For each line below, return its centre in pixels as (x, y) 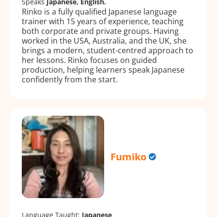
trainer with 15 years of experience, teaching (103, 21)
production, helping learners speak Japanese (103, 70)
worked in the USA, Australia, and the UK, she (104, 40)
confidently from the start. (70, 79)
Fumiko (129, 157)
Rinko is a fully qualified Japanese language (99, 11)
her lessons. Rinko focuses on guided (89, 60)
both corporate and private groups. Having (100, 31)
